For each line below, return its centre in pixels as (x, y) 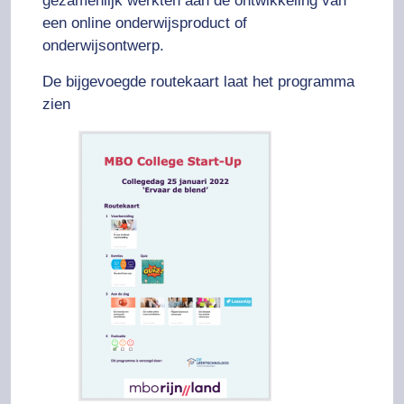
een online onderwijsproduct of (145, 23)
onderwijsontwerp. (103, 46)
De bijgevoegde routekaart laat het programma (198, 81)
